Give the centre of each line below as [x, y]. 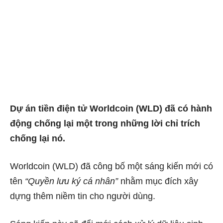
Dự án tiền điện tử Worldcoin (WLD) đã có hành [111, 108]
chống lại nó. [38, 138]
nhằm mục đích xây [158, 181]
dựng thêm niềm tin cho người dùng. [84, 196]
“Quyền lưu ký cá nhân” [71, 181]
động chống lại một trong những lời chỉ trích [105, 123]
